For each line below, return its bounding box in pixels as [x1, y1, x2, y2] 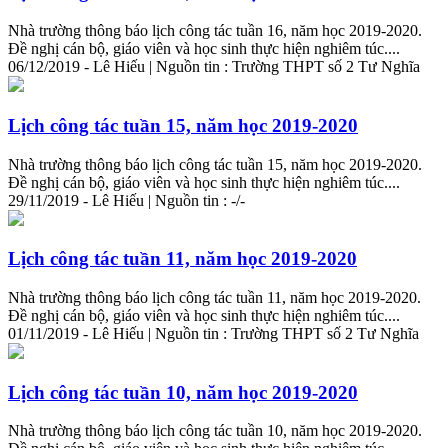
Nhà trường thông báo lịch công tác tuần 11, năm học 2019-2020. [8, 289, 421, 306]
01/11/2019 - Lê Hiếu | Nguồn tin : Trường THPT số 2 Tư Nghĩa [8, 325, 419, 342]
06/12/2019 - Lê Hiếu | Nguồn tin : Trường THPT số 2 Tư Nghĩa [8, 58, 420, 76]
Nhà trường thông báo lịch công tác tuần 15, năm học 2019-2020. [8, 155, 422, 173]
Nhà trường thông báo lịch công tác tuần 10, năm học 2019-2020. [8, 422, 422, 440]
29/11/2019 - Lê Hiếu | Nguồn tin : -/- [8, 191, 245, 209]
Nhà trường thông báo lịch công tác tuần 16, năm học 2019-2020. [8, 22, 422, 40]
